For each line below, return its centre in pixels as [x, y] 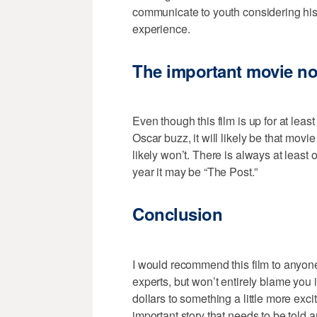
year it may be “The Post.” [195, 172]
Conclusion [178, 214]
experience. [161, 29]
